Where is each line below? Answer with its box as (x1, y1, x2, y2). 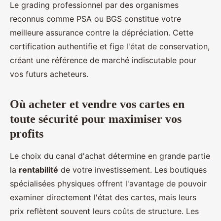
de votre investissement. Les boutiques (58, 164, 207, 175)
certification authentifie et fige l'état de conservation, (10, 41, 210, 51)
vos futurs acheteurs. (10, 69, 88, 79)
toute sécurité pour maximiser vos (10, 112, 182, 125)
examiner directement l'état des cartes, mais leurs (10, 192, 196, 202)
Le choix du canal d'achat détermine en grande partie (10, 150, 210, 161)
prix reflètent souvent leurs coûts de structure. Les (10, 206, 199, 216)
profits (10, 127, 43, 140)
